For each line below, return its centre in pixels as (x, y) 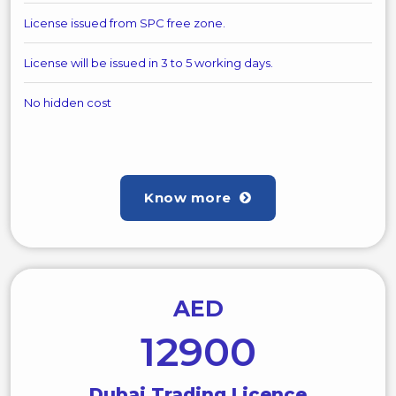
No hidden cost (68, 103)
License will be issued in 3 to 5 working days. (148, 63)
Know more (190, 198)
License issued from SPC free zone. (125, 23)
